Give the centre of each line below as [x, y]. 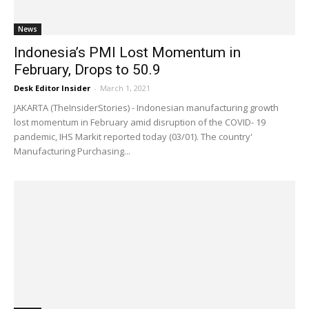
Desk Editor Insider [52, 88]
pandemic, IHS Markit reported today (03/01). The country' [133, 136]
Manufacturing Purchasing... [72, 151]
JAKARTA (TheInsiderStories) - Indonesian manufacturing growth [146, 107]
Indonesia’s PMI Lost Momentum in [127, 52]
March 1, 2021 [125, 88]
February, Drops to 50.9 [87, 69]
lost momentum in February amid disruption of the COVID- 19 [140, 122]
